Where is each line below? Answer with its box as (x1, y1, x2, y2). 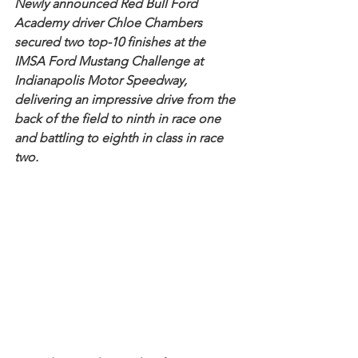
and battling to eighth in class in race (14, 130, 226, 145)
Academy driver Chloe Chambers (14, 15, 205, 30)
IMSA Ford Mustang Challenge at (14, 54, 206, 69)
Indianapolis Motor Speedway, (14, 73, 190, 88)
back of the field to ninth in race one (14, 111, 224, 126)
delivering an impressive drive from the (14, 92, 238, 107)
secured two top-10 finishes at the (14, 34, 209, 50)
